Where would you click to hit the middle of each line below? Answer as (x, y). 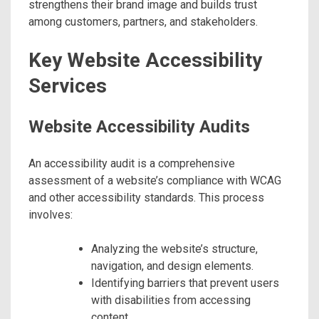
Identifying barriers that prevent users (185, 283)
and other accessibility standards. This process (146, 198)
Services (68, 86)
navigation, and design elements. (172, 266)
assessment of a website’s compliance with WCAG (155, 181)
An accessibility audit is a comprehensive (132, 164)
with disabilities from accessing (171, 300)
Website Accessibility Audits (139, 127)
